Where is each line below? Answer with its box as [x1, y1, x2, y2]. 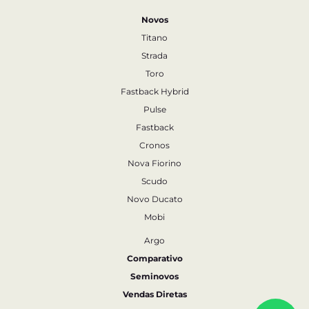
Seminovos [130, 271, 179, 281]
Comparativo [126, 253, 183, 263]
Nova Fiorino [128, 158, 181, 168]
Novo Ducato [126, 194, 183, 204]
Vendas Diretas [122, 289, 187, 299]
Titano [141, 32, 168, 43]
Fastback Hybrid [120, 86, 189, 97]
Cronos [139, 140, 170, 150]
